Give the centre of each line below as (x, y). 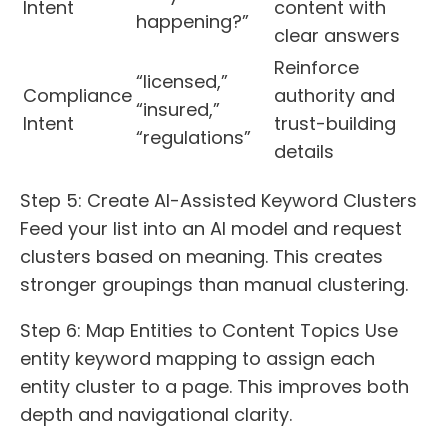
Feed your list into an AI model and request (211, 228)
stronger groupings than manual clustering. (214, 284)
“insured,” (178, 109)
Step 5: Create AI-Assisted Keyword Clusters (218, 200)
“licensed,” (182, 81)
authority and (334, 95)
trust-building (335, 123)
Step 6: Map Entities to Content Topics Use (209, 330)
